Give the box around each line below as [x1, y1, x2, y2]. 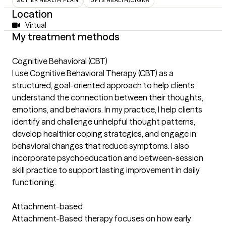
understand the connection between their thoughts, [12, 92, 203, 102]
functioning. [12, 177, 56, 187]
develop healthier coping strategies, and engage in [12, 128, 196, 139]
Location [12, 7, 52, 20]
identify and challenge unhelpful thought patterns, [12, 116, 195, 127]
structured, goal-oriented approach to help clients [12, 80, 195, 90]
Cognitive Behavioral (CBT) [12, 55, 107, 66]
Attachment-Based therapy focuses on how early [12, 213, 191, 223]
